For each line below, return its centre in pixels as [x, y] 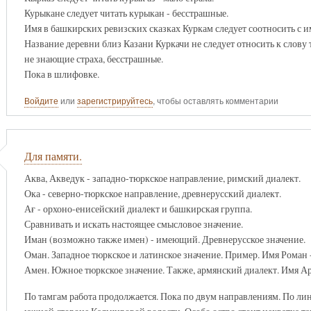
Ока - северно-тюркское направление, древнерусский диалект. [152, 193]
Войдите [41, 101]
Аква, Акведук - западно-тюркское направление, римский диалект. [162, 178]
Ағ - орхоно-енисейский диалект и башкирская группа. [138, 208]
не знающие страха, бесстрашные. [93, 58]
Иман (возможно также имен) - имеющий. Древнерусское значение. [165, 239]
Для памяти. [53, 157]
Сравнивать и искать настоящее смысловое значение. [133, 224]
